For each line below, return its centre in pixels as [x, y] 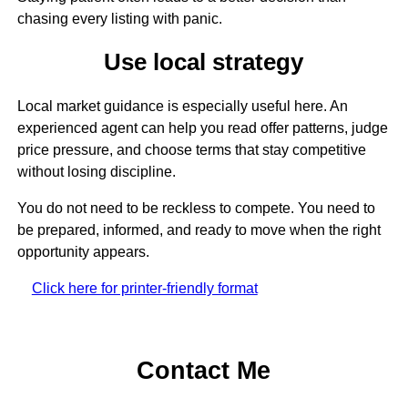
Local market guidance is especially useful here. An [182, 106]
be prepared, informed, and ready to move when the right [199, 229]
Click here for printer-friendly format [144, 288]
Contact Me [204, 371]
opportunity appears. [83, 251]
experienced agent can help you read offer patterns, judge [202, 127]
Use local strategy [204, 62]
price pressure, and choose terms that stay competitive [191, 149]
